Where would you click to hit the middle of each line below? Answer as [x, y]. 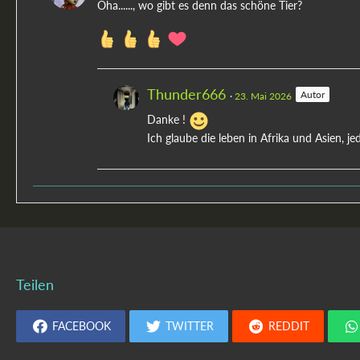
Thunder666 [186, 94]
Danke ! [168, 120]
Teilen [35, 285]
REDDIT [289, 326]
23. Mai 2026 [263, 96]
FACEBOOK [82, 326]
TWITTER [190, 326]
